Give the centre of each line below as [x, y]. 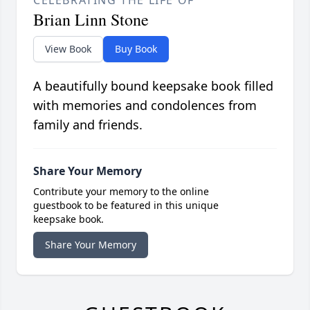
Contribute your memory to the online [121, 192]
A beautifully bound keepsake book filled [153, 86]
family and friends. [88, 125]
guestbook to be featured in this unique [126, 206]
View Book [68, 49]
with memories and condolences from [145, 106]
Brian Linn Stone [91, 20]
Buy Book [136, 49]
